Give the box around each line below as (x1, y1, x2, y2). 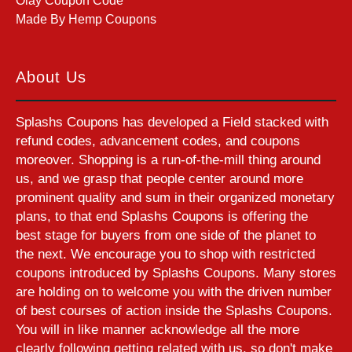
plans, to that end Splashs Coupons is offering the (16, 208, 308, 224)
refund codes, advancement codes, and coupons (16, 133, 300, 148)
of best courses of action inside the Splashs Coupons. (16, 302, 332, 318)
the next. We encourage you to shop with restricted (16, 246, 315, 262)
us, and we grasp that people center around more (16, 170, 303, 186)
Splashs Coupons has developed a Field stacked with (16, 114, 328, 130)
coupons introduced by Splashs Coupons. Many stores (16, 265, 336, 280)
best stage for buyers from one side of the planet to (16, 227, 316, 243)
